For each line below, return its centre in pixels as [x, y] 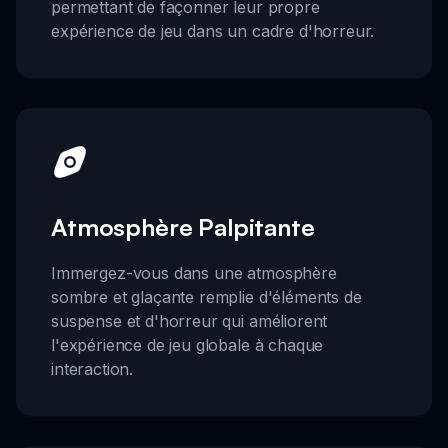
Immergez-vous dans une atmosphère [194, 273]
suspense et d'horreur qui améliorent [189, 321]
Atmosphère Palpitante [183, 227]
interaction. [92, 369]
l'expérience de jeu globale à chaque [187, 345]
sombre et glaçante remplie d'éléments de [206, 297]
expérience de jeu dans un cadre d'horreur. [213, 30]
